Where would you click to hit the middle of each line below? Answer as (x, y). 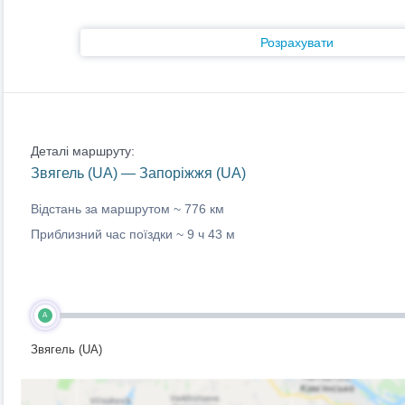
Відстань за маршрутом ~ (107, 209)
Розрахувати (297, 42)
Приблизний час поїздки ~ (108, 234)
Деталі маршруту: (82, 151)
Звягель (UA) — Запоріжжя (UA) (138, 173)
